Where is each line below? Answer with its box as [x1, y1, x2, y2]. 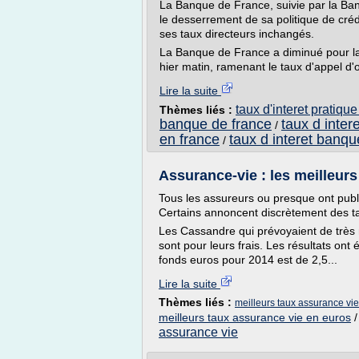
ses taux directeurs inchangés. [159, 27, 314, 40]
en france [159, 131, 220, 147]
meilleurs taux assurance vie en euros [159, 311, 351, 324]
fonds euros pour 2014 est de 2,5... [159, 253, 337, 266]
